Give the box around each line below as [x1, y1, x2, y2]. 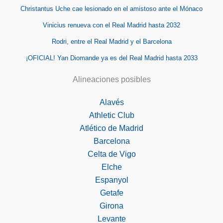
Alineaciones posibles [72, 75, 151, 84]
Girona [100, 201, 123, 210]
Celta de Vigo [87, 149, 136, 158]
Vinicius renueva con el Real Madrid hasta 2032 [43, 21, 180, 29]
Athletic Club [89, 111, 134, 119]
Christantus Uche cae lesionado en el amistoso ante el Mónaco [20, 4, 203, 12]
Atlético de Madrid [80, 123, 143, 132]
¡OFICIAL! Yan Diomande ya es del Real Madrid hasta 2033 [25, 54, 198, 62]
